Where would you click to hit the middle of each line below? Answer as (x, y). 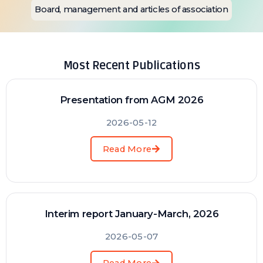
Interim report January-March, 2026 (131, 213)
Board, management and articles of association (131, 10)
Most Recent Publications (131, 65)
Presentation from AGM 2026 (131, 100)
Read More (127, 149)
